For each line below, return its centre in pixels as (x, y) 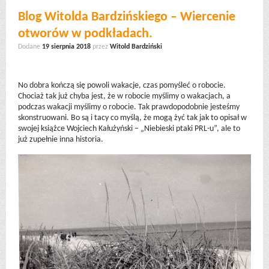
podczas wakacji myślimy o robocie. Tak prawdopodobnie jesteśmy (129, 107)
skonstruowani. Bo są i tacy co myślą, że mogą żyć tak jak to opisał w (132, 118)
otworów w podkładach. (85, 34)
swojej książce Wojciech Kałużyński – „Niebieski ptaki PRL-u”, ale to (129, 129)
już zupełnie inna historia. (61, 140)
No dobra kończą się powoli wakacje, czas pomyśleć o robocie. (122, 86)
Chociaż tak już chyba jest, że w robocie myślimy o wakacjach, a (124, 96)
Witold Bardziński (136, 47)
